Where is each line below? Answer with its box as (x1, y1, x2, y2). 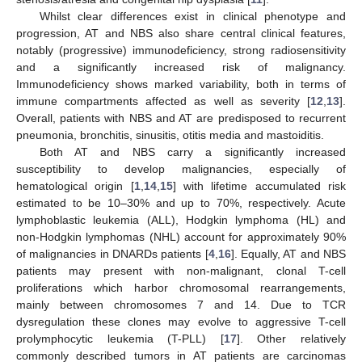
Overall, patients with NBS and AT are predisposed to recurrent (16, 112, 346, 124)
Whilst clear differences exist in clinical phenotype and (39, 10, 346, 23)
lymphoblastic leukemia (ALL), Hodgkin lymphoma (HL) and (16, 213, 346, 226)
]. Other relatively (236, 332, 347, 345)
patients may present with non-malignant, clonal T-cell (16, 264, 346, 277)
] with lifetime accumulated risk (172, 179, 347, 192)
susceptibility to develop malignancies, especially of (16, 162, 346, 175)
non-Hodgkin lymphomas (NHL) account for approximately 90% (16, 230, 346, 243)
